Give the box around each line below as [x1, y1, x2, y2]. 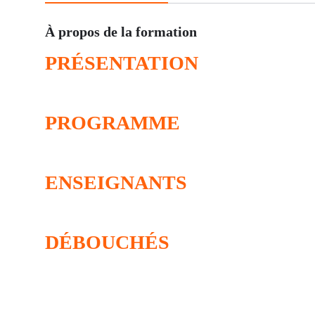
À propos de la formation [45, 24, 197, 40]
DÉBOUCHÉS [45, 231, 169, 254]
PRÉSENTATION [45, 52, 198, 75]
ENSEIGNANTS [45, 172, 187, 194]
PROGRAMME [45, 112, 180, 134]
